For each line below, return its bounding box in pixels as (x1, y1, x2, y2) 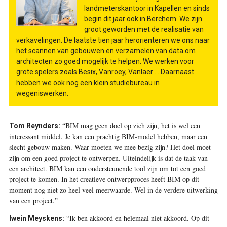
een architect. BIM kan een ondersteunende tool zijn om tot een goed (9, 163, 206, 173)
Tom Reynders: (9, 121, 60, 130)
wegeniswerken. (16, 89, 68, 97)
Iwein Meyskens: (9, 214, 64, 222)
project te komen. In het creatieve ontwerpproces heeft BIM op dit (9, 174, 199, 184)
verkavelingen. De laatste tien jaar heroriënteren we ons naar (16, 35, 210, 44)
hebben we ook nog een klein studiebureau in (16, 78, 160, 87)
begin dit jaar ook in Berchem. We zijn (84, 14, 202, 23)
